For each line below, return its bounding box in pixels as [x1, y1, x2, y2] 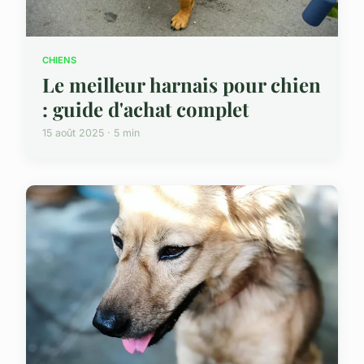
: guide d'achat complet [42, 95, 249, 122]
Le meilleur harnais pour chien [42, 71, 321, 97]
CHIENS [42, 54, 76, 67]
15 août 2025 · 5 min [42, 126, 140, 139]
